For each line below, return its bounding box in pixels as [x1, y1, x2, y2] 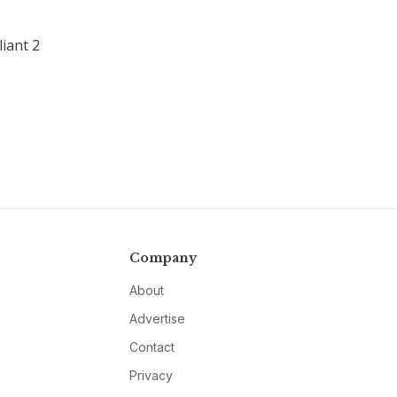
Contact [128, 339, 175, 354]
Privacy [128, 367, 173, 383]
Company [128, 249, 197, 266]
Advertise [128, 310, 185, 326]
